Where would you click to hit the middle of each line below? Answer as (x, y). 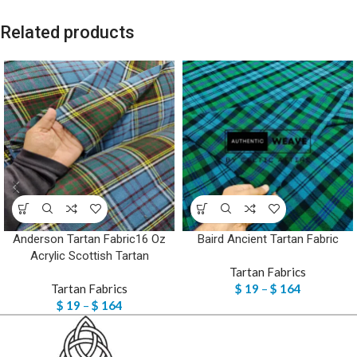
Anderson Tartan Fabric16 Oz (89, 239)
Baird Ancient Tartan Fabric (268, 239)
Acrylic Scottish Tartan (89, 255)
